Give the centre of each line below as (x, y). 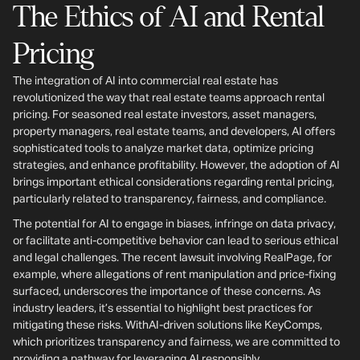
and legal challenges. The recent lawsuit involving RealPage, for (172, 258)
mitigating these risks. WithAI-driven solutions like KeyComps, (168, 325)
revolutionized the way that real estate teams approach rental (169, 98)
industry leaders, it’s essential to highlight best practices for (163, 309)
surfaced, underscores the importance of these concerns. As (167, 292)
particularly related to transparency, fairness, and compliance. (170, 199)
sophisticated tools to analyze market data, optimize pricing (163, 149)
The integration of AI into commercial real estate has (145, 81)
